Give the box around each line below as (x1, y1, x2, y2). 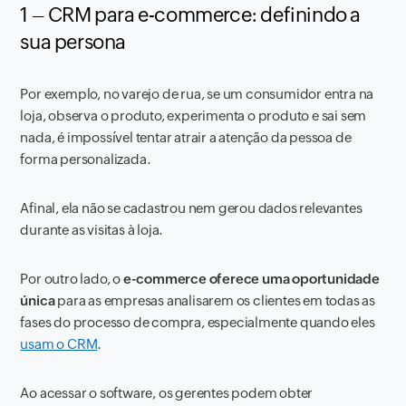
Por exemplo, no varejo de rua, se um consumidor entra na (20, 86, 374, 101)
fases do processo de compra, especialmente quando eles (20, 314, 375, 330)
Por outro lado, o (20, 271, 123, 286)
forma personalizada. (20, 151, 151, 167)
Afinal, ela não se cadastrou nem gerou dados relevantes (20, 200, 362, 216)
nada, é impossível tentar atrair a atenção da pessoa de (20, 130, 352, 145)
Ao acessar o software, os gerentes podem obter (20, 385, 314, 401)
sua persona (20, 31, 127, 53)
